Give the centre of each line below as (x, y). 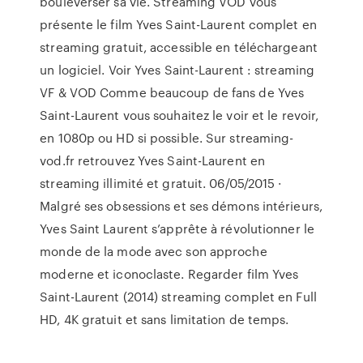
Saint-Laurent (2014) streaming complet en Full (178, 297)
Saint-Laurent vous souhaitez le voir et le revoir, (179, 115)
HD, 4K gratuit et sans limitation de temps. (164, 319)
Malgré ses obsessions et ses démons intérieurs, (181, 206)
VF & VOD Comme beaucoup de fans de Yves (172, 92)
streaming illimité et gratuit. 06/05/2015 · (161, 183)
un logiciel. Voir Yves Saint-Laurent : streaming (177, 70)
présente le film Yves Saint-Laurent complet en (178, 24)
